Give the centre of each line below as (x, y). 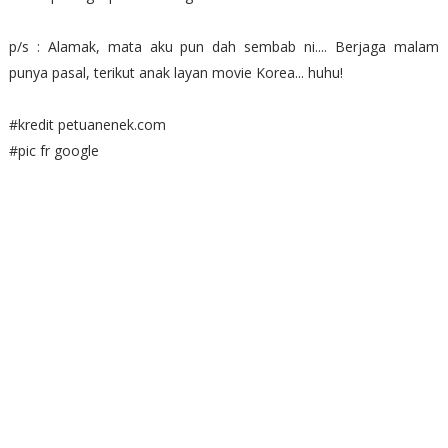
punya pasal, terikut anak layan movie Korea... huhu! (175, 72)
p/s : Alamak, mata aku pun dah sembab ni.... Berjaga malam (224, 46)
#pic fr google (53, 150)
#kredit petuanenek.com (87, 124)
